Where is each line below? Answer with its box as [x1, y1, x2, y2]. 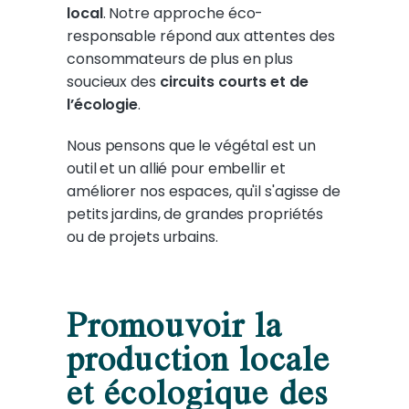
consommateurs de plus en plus [67, 48, 294, 70]
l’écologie [67, 94, 139, 116]
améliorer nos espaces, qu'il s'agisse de [67, 181, 341, 203]
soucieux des [67, 71, 160, 93]
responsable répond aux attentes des [67, 26, 335, 47]
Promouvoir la [67, 299, 283, 350]
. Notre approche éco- [102, 3, 264, 25]
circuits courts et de [159, 71, 309, 93]
